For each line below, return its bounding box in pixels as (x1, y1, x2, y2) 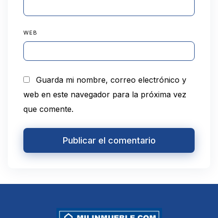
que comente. (23, 104, 73, 114)
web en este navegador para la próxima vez (23, 89, 186, 99)
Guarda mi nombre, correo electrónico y (36, 74, 186, 85)
